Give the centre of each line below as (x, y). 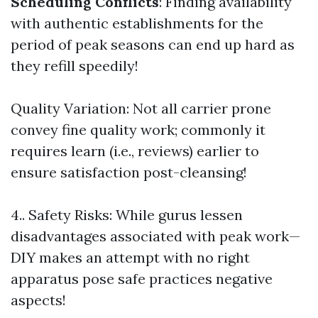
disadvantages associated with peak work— (155, 236)
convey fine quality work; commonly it (138, 130)
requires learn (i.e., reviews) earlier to (135, 151)
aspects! (38, 300)
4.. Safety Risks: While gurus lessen (127, 215)
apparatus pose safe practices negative (142, 279)
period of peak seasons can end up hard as (153, 44)
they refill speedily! (75, 66)
